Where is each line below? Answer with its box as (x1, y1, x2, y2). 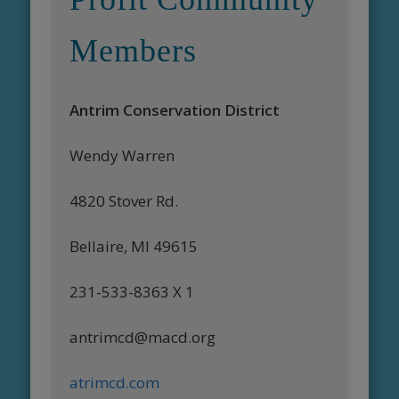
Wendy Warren (69, 145, 175, 167)
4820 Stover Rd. (69, 191, 179, 212)
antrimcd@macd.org (69, 327, 216, 348)
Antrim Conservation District (69, 100, 281, 121)
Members (69, 33, 198, 69)
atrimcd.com (69, 372, 160, 394)
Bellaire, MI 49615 (69, 236, 199, 257)
